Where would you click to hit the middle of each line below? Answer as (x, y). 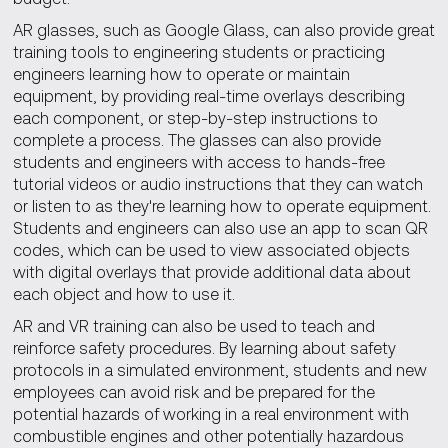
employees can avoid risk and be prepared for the (193, 392)
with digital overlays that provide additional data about (211, 272)
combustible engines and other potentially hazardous (208, 436)
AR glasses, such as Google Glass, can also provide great (223, 30)
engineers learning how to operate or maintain (181, 74)
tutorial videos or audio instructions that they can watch (217, 184)
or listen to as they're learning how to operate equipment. (221, 206)
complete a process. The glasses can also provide (196, 140)
